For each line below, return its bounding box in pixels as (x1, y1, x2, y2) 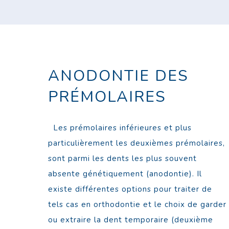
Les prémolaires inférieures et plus (48, 123, 192, 133)
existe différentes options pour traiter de (48, 184, 213, 195)
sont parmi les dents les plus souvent (48, 153, 197, 164)
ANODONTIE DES (48, 65, 189, 87)
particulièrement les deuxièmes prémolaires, (48, 138, 228, 149)
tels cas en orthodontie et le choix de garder (48, 199, 227, 210)
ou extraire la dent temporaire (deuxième (48, 215, 214, 225)
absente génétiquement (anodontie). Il (48, 169, 202, 179)
